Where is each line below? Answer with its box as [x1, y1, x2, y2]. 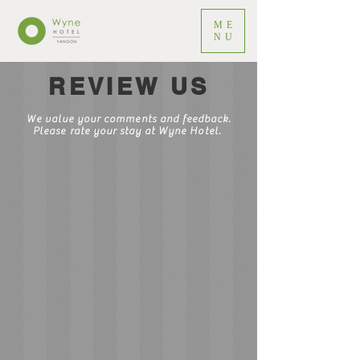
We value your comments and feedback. [26, 112, 232, 125]
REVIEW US [48, 72, 210, 100]
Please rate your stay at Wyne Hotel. [33, 125, 225, 137]
